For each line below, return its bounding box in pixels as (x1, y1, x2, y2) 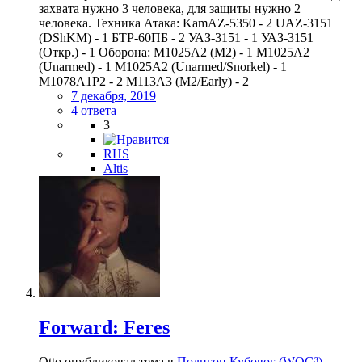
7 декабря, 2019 (71, 88, 156, 103)
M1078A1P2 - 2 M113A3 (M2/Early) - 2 (39, 74, 249, 88)
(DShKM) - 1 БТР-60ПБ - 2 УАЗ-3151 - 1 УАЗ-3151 (39, 30, 314, 44)
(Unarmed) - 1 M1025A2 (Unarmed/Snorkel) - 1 (39, 59, 287, 74)
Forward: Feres (39, 316, 170, 338)
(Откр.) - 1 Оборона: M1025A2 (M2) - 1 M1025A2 (39, 44, 309, 59)
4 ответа (71, 103, 116, 117)
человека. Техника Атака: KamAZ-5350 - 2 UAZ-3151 (39, 15, 333, 30)
